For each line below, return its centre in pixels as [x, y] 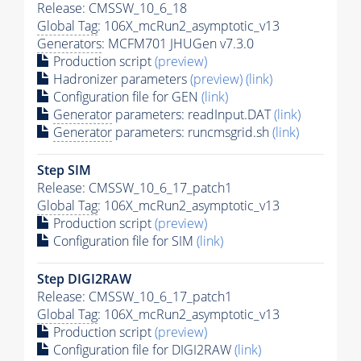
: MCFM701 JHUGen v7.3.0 [178, 43]
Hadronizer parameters [120, 79]
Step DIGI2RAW [84, 278]
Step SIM [64, 170]
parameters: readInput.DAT [193, 114]
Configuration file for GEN [126, 96]
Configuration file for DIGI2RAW [142, 349]
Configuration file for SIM [123, 241]
